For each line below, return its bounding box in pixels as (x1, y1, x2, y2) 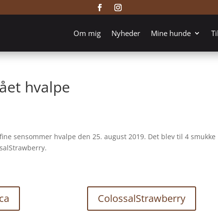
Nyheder (111, 28, 141, 38)
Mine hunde (151, 28, 191, 38)
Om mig (73, 28, 101, 38)
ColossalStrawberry (97, 192, 185, 205)
